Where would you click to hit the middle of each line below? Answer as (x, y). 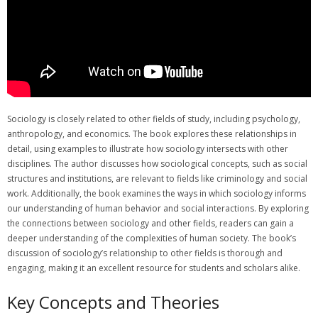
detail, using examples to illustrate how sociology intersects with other (148, 148)
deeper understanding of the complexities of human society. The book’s (152, 238)
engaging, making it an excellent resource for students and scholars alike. (154, 268)
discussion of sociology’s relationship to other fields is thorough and (145, 253)
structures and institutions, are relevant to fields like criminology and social (157, 178)
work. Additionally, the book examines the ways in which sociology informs (157, 193)
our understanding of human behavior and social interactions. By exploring (158, 208)
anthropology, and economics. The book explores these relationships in (152, 133)
